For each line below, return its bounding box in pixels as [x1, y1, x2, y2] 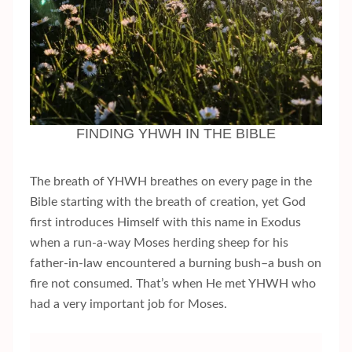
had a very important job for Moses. [30, 298, 227, 311]
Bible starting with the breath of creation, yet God [30, 196, 306, 209]
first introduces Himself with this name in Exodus [30, 216, 301, 229]
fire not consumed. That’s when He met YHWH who [30, 277, 316, 291]
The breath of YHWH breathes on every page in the [30, 175, 312, 189]
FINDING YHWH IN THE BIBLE [76, 126, 276, 142]
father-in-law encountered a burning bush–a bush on [30, 257, 321, 270]
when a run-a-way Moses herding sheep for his [30, 236, 288, 250]
